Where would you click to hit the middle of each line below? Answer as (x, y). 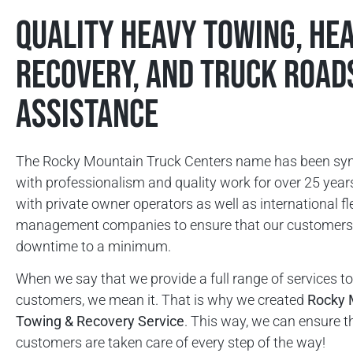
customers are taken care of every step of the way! (171, 343)
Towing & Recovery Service (100, 321)
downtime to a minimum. (95, 247)
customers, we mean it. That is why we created (162, 300)
